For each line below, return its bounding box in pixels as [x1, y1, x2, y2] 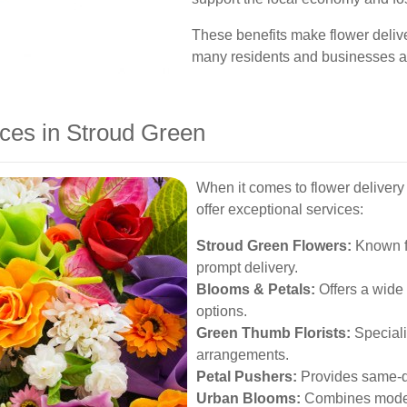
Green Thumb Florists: [196, 325, 351, 341]
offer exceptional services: [196, 202, 363, 217]
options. [196, 303, 247, 319]
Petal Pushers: [196, 369, 297, 384]
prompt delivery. [196, 260, 298, 275]
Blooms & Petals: [196, 282, 315, 297]
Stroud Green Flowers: [196, 238, 352, 253]
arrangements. [196, 347, 289, 362]
